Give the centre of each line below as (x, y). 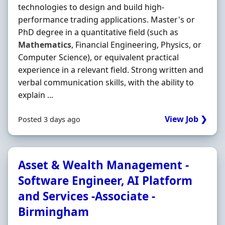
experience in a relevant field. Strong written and (111, 70)
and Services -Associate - (87, 196)
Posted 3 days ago (49, 119)
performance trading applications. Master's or (106, 20)
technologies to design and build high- (91, 7)
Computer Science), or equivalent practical (98, 57)
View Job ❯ (186, 119)
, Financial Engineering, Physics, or (136, 45)
